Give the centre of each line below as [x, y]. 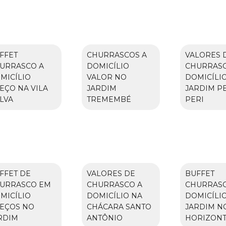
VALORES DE [111, 173]
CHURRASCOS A [117, 55]
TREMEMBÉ [109, 99]
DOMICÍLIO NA [114, 195]
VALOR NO [106, 77]
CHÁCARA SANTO [119, 207]
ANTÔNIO [104, 218]
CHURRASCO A [114, 184]
